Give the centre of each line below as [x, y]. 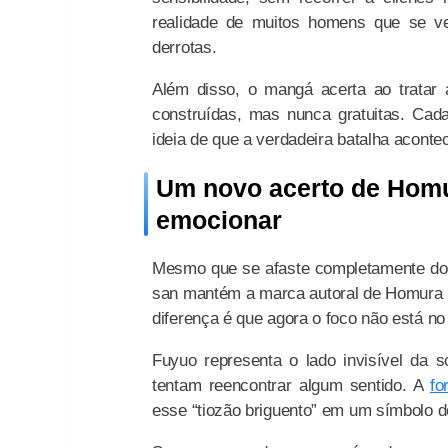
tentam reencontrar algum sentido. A [291, 385]
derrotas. [184, 47]
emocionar [219, 219]
